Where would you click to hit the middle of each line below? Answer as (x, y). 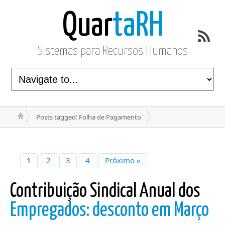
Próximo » (123, 160)
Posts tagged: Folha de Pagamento (89, 117)
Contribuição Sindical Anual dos (105, 192)
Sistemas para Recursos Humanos (113, 51)
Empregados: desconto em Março (109, 211)
